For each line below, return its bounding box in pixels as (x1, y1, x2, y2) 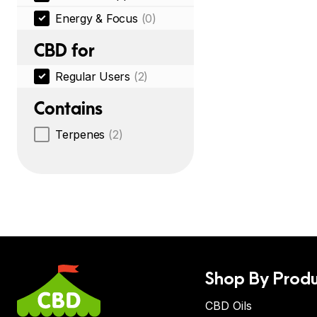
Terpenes (55, 127, 105, 142)
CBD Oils (205, 299, 252, 313)
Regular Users (55, 69, 130, 83)
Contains (34, 98, 103, 119)
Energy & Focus (55, 11, 138, 25)
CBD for (34, 40, 95, 61)
